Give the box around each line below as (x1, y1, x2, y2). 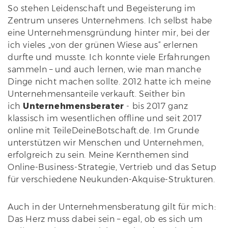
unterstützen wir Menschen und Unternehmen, (8, 138, 204, 148)
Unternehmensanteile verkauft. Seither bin (8, 89, 185, 99)
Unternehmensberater (23, 101, 124, 111)
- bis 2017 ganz (124, 101, 188, 111)
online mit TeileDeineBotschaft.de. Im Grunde (8, 126, 199, 135)
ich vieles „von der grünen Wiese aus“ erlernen (8, 40, 198, 50)
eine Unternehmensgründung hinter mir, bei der (8, 28, 211, 38)
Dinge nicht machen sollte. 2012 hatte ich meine (8, 77, 211, 87)
